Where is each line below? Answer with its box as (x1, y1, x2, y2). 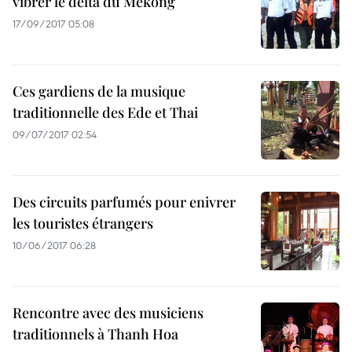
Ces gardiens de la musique (13, 82, 185, 101)
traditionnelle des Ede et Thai (13, 103, 198, 122)
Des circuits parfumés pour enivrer (13, 192, 236, 211)
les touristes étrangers (13, 214, 153, 233)
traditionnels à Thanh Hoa (13, 324, 178, 343)
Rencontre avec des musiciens (13, 303, 203, 322)
